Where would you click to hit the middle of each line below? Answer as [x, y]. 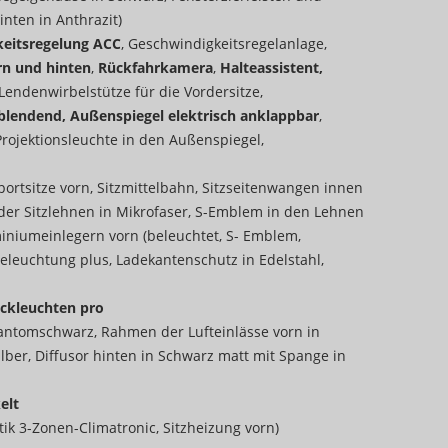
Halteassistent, [271, 68]
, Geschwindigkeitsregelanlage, [224, 44]
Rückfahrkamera [155, 68]
